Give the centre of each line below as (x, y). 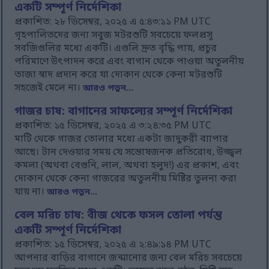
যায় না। (31, 192)
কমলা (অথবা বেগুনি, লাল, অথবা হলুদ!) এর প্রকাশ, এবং (127, 166)
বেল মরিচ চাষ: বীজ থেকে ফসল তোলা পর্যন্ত (119, 216)
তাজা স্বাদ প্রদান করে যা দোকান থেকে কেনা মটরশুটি (119, 75)
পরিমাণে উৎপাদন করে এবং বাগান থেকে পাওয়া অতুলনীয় (129, 62)
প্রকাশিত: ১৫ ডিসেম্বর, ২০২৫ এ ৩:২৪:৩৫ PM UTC (113, 126)
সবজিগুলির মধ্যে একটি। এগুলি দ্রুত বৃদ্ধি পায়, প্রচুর (116, 49)
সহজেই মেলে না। (49, 89)
